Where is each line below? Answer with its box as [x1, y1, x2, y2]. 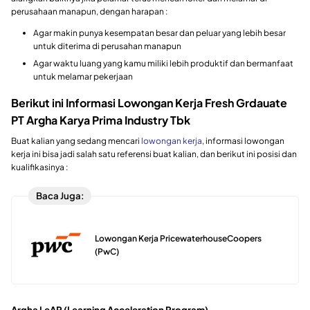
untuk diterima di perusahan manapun [33, 40, 181, 51]
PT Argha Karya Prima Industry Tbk [11, 112, 190, 127]
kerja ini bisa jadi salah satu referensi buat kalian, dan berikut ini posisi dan [11, 148, 297, 159]
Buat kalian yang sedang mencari [11, 135, 141, 146]
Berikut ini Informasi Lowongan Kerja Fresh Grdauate [11, 95, 287, 110]
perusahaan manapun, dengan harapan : [11, 6, 167, 17]
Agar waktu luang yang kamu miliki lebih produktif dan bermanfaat [33, 57, 293, 69]
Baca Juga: [35, 190, 84, 202]
